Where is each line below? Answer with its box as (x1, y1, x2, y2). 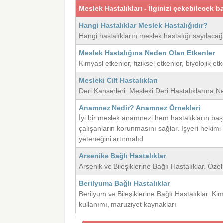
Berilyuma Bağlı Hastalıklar (79, 179, 170, 188)
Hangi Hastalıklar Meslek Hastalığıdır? (79, 21, 208, 30)
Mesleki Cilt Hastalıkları (79, 76, 158, 85)
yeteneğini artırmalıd (79, 135, 144, 143)
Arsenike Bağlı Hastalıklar (79, 152, 166, 160)
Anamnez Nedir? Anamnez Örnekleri (79, 104, 201, 112)
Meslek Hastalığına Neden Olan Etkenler (79, 49, 215, 57)
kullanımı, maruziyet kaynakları (79, 200, 177, 209)
